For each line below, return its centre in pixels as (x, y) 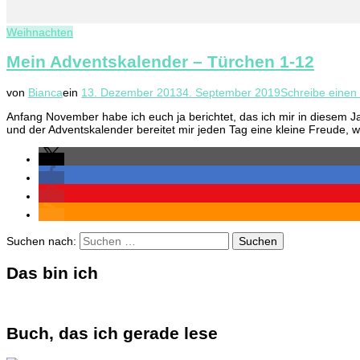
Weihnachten (40, 33)
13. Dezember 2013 (132, 92)
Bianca (45, 92)
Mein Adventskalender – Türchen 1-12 (160, 62)
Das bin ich (52, 273)
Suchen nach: (41, 241)
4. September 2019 (231, 92)
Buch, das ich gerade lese (112, 333)
